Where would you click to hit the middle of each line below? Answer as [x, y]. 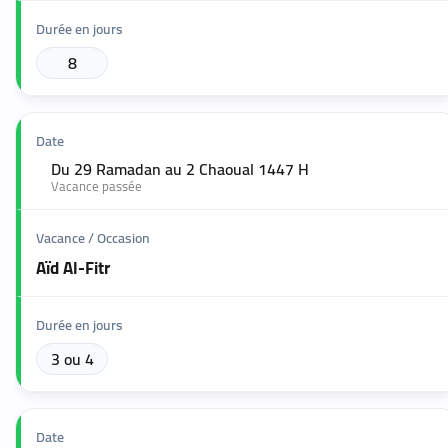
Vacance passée [96, 186]
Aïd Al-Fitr [73, 268]
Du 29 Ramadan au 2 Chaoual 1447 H [180, 169]
